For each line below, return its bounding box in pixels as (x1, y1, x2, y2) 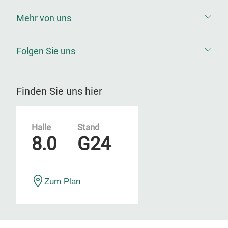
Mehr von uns (16, 13, 71, 23)
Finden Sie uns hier (16, 85, 102, 97)
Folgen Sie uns (16, 46, 75, 56)
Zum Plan (44, 177, 80, 186)
